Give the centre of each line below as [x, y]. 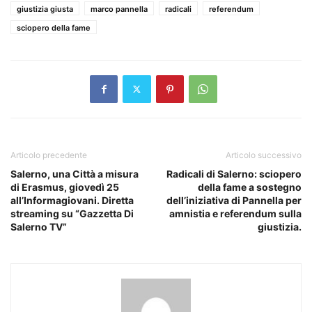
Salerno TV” [39, 226]
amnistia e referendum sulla [235, 213]
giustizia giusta [45, 9]
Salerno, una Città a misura [75, 173]
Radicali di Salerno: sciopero [234, 173]
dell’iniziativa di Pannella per [234, 200]
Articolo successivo [264, 155]
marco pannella [119, 9]
